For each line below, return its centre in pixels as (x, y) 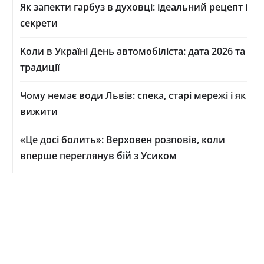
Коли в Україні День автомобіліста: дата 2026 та (133, 51)
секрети (39, 23)
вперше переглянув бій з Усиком (98, 156)
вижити (39, 111)
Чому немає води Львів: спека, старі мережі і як (133, 95)
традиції (40, 67)
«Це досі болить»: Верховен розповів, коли (123, 140)
